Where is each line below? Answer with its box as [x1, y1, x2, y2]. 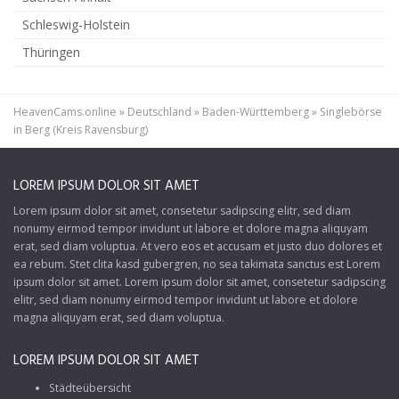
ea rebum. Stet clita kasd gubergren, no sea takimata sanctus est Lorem [13, 256, 380, 272]
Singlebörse [320, 103, 382, 119]
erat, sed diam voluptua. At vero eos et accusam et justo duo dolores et [13, 238, 382, 254]
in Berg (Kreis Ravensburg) [13, 121, 148, 137]
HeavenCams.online [13, 103, 117, 119]
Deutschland [127, 103, 191, 119]
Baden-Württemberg [202, 103, 309, 119]
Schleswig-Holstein [22, 15, 130, 33]
